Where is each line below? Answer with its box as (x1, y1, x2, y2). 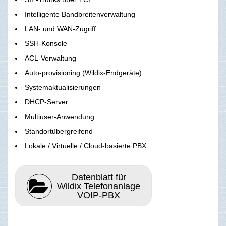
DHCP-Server (25, 98, 68, 106)
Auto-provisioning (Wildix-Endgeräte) (25, 69, 142, 77)
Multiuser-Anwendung (25, 112, 94, 121)
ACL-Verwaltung (25, 54, 76, 63)
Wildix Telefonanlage (57, 181, 141, 191)
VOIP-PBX (77, 190, 121, 200)
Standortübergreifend (25, 127, 93, 136)
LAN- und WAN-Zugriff (25, 25, 96, 33)
